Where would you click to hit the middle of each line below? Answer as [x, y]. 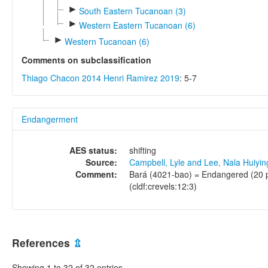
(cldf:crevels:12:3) [163, 186]
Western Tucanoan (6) [107, 41]
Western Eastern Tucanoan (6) [137, 25]
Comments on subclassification [86, 60]
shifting [143, 150]
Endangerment [50, 119]
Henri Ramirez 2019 [141, 77]
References [42, 243]
